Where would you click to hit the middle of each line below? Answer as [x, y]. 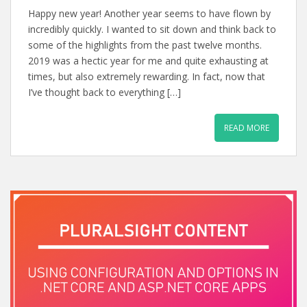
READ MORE [247, 127]
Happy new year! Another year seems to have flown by [149, 13]
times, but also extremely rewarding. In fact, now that [147, 76]
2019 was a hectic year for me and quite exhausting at [148, 60]
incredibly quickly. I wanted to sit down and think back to [152, 29]
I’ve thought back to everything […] [105, 92]
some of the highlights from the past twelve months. [145, 45]
